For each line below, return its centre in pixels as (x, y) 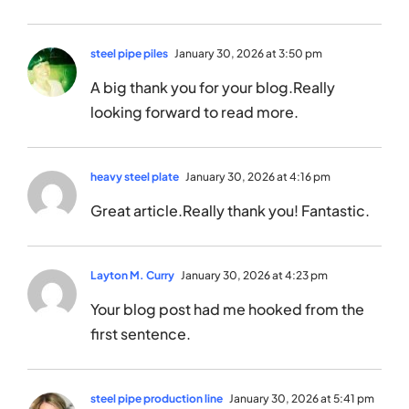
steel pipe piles (129, 54)
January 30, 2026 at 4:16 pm (257, 177)
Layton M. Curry (132, 276)
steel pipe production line (157, 399)
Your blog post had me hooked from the (227, 309)
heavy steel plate (135, 177)
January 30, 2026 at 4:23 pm (253, 276)
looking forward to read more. (194, 112)
